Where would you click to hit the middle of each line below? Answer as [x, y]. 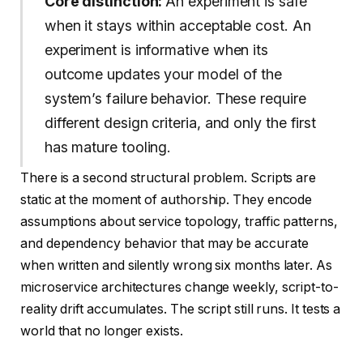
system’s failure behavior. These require [175, 98]
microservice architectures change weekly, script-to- [179, 287]
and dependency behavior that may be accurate [164, 243]
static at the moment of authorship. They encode [167, 199]
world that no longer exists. [102, 331]
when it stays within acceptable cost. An [177, 25]
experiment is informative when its [156, 49]
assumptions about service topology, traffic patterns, [179, 221]
